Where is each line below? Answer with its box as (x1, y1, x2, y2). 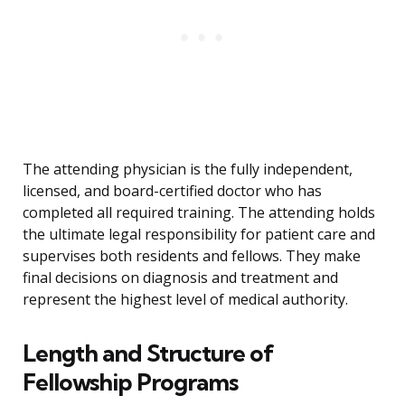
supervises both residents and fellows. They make (23, 246, 361, 267)
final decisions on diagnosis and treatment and (23, 268, 338, 288)
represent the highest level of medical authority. (23, 289, 348, 310)
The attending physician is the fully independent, (23, 159, 353, 180)
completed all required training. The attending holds (23, 202, 375, 223)
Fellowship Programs (23, 367, 238, 398)
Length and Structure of (23, 338, 274, 369)
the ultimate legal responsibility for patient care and (23, 224, 375, 245)
